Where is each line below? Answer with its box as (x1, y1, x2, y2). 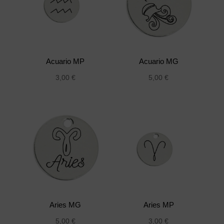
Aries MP (143, 200, 174, 209)
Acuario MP (46, 56, 85, 65)
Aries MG (49, 200, 81, 209)
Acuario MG (138, 56, 178, 65)
